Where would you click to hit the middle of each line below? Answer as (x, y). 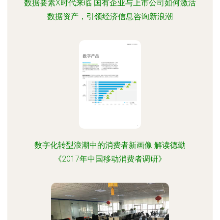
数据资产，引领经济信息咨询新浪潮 (110, 16)
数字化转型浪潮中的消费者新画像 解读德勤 (110, 145)
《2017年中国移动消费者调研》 (110, 159)
